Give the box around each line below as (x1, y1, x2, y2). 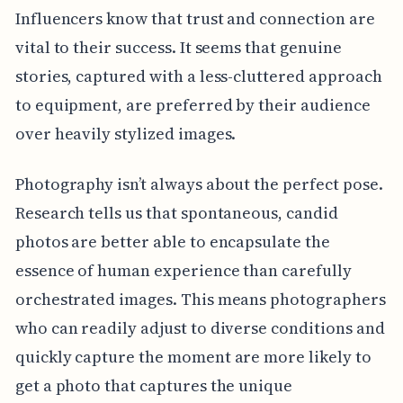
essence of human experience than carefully (14, 258, 352, 282)
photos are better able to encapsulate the (14, 229, 330, 253)
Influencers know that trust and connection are (14, 6, 375, 30)
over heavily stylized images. (14, 121, 237, 145)
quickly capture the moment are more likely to (14, 345, 372, 368)
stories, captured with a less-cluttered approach (14, 64, 382, 87)
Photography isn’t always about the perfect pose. (14, 172, 383, 195)
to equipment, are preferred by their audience (14, 93, 371, 116)
